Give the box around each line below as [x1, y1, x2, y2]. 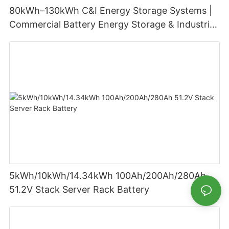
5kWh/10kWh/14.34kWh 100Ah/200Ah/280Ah [9, 170, 207, 181]
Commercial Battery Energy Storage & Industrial [9, 18, 217, 30]
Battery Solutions [9, 32, 84, 43]
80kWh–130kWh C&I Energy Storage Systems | [9, 5, 213, 16]
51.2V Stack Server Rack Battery [9, 184, 150, 195]
